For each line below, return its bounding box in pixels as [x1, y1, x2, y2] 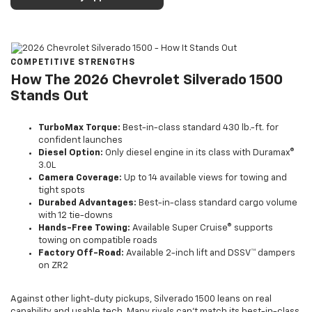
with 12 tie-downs [38, 211, 113, 221]
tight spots [38, 186, 85, 196]
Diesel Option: [38, 148, 103, 158]
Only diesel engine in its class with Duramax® [103, 148, 295, 158]
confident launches [38, 136, 123, 146]
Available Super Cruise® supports [130, 224, 273, 233]
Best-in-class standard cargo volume [136, 198, 297, 208]
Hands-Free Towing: [38, 224, 130, 233]
